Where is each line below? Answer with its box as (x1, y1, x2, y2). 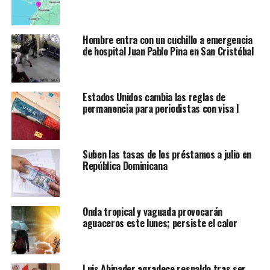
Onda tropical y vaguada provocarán (82, 204, 222, 219)
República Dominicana (82, 159, 168, 174)
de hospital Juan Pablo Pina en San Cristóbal (82, 44, 254, 59)
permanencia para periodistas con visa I (82, 101, 239, 116)
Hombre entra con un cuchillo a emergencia (82, 33, 253, 48)
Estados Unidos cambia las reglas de (82, 90, 225, 105)
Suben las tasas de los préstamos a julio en (82, 147, 252, 162)
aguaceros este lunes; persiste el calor (82, 216, 237, 231)
